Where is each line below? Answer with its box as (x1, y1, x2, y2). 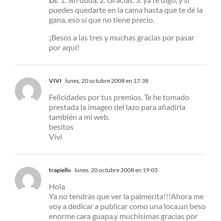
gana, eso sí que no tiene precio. (49, 15, 154, 25)
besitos (49, 122, 74, 132)
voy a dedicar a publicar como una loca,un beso (49, 201, 206, 211)
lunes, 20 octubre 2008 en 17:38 (64, 77, 148, 85)
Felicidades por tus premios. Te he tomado (49, 92, 189, 102)
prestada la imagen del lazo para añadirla (49, 102, 185, 112)
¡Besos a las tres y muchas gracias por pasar (49, 33, 194, 42)
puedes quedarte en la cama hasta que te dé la (49, 5, 203, 15)
